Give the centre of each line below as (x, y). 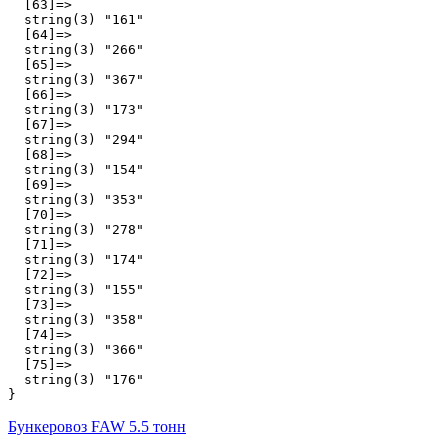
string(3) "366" (76, 349)
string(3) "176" (76, 379)
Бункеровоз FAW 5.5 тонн (97, 426)
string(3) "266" (76, 49)
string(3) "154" (76, 169)
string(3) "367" (76, 79)
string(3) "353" (76, 199)
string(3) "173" (76, 109)
